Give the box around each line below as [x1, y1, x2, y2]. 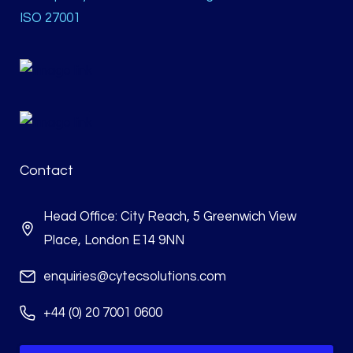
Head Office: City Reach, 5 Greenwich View [43, 210, 297, 225]
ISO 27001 [20, 11, 80, 26]
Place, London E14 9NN [43, 233, 185, 248]
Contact [20, 163, 73, 179]
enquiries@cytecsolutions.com [43, 269, 227, 284]
